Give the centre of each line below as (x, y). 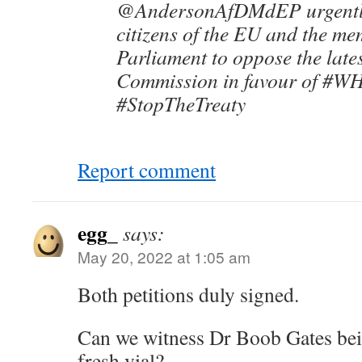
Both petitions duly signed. (188, 294)
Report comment (147, 170)
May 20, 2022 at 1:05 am (164, 257)
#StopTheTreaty (181, 103)
